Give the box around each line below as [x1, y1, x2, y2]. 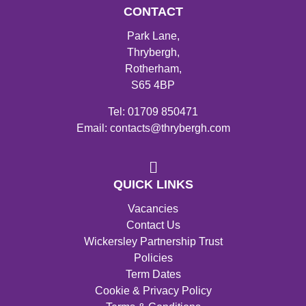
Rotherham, [124, 63, 182, 75]
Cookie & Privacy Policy [94, 285, 212, 296]
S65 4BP [131, 79, 175, 92]
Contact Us [126, 219, 180, 231]
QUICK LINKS [113, 177, 193, 191]
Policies [133, 252, 173, 264]
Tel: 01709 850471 [108, 105, 198, 117]
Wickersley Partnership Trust [83, 236, 223, 247]
